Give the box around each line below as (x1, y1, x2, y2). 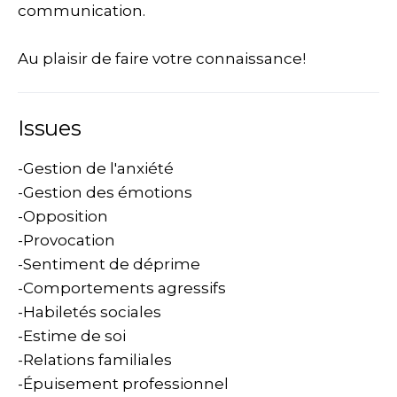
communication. (18, 2, 145, 19)
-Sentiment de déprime (18, 255, 200, 273)
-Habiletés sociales (18, 303, 161, 321)
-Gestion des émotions (18, 183, 192, 201)
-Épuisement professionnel (18, 375, 229, 393)
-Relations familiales (18, 351, 172, 369)
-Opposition (18, 207, 108, 225)
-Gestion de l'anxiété (18, 160, 174, 177)
